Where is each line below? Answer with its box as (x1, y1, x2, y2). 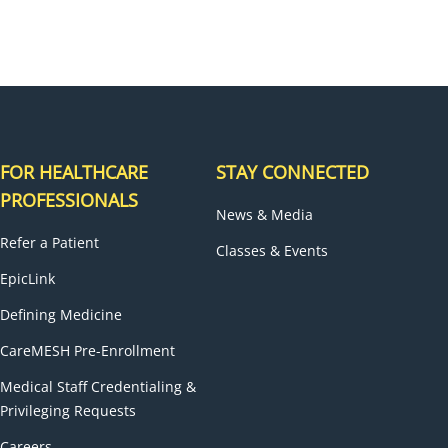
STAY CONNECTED (215, 160, 369, 184)
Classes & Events (215, 241, 328, 260)
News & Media (215, 205, 313, 224)
